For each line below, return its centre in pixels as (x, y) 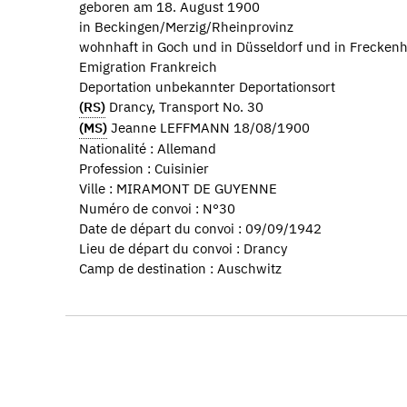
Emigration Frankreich (148, 66)
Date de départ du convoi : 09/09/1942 (200, 228)
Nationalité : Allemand (148, 148)
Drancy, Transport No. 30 (184, 106)
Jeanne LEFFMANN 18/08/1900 (208, 127)
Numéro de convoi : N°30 (157, 208)
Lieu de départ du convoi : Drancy (183, 248)
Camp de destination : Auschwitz (180, 268)
